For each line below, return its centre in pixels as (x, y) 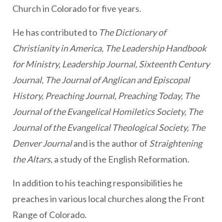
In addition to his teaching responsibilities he (98, 183)
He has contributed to (55, 32)
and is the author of (111, 143)
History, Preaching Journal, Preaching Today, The (106, 96)
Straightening (175, 143)
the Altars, (33, 159)
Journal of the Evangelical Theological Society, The (109, 127)
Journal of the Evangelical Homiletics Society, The (108, 111)
